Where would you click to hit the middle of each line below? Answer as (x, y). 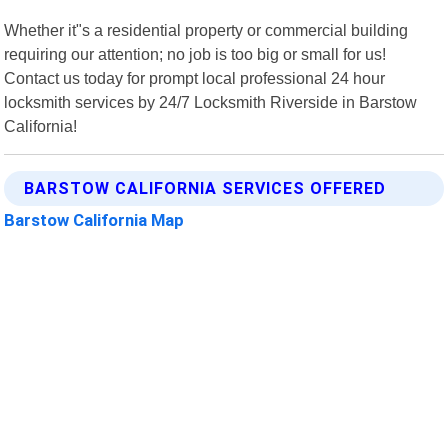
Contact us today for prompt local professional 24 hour (195, 77)
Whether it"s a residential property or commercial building (206, 29)
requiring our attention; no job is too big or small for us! (195, 53)
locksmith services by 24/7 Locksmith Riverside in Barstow (211, 101)
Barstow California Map (94, 219)
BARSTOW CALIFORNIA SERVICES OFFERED (205, 188)
